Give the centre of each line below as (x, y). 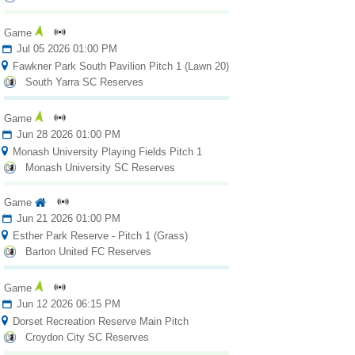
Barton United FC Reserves (88, 252)
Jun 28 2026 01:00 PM (67, 135)
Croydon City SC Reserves (87, 338)
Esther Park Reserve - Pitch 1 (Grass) (98, 236)
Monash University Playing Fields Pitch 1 (105, 152)
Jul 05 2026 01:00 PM (65, 49)
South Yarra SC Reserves (84, 82)
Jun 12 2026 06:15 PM (67, 304)
